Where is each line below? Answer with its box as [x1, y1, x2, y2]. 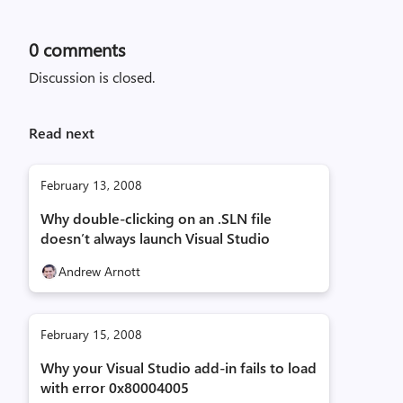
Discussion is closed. [29, 67, 155, 86]
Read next [29, 123, 94, 142]
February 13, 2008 [40, 176, 142, 193]
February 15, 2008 [40, 326, 142, 343]
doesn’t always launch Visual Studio [40, 228, 270, 247]
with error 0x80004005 [40, 378, 189, 397]
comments [39, 37, 125, 61]
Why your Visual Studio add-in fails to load [40, 358, 317, 377]
